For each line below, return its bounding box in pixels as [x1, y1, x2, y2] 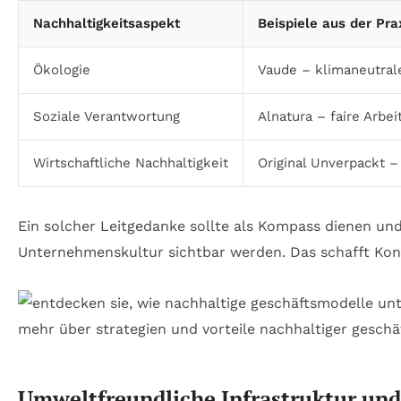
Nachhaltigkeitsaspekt [33, 14, 180, 31]
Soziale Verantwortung [33, 107, 180, 124]
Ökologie [33, 61, 90, 78]
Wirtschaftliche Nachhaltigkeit [33, 154, 228, 171]
